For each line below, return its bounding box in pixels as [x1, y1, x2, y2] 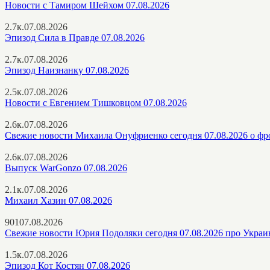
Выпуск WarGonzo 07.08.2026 [5, 162, 127, 173]
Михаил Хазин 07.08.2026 [5, 195, 112, 206]
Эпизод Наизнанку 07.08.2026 [5, 64, 129, 75]
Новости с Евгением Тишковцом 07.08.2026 [5, 97, 187, 108]
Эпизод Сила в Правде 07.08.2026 [5, 32, 145, 43]
